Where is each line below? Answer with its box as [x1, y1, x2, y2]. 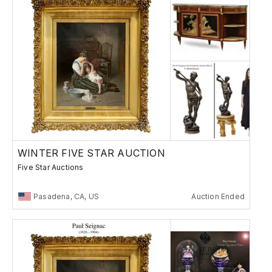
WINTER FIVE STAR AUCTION [18, 146, 165, 159]
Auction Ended [191, 191, 245, 201]
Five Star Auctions [18, 162, 84, 172]
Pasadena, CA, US [33, 191, 100, 201]
